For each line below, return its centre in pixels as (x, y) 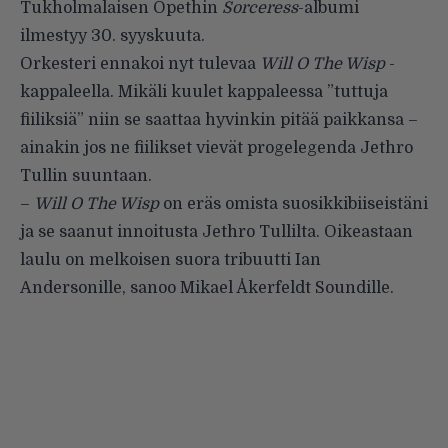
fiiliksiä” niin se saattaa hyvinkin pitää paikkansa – (219, 120)
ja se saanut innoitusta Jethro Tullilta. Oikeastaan (216, 232)
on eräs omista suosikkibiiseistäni (293, 204)
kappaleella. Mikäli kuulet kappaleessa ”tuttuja (204, 92)
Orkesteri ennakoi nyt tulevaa (140, 64)
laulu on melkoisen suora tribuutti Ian (170, 260)
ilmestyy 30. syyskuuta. (112, 36)
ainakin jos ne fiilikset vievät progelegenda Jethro (216, 148)
